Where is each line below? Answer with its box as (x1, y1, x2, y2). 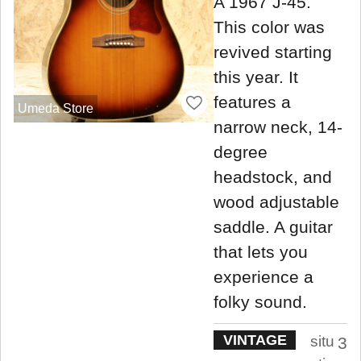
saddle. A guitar (214, 217, 333, 236)
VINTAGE (222, 332, 287, 349)
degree (214, 142, 268, 161)
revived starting (214, 42, 332, 61)
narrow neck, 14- (214, 117, 342, 136)
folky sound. (214, 292, 307, 311)
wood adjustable (214, 192, 339, 211)
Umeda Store (17, 102, 93, 115)
